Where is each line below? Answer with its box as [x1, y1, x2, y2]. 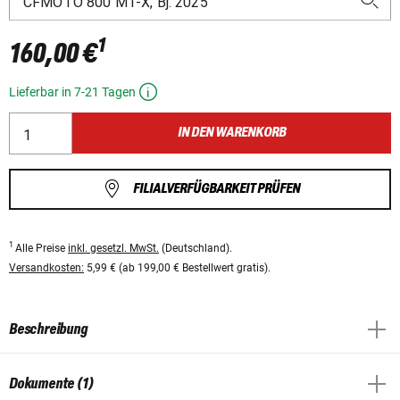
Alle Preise [15, 241, 68, 254]
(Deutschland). [159, 241, 232, 254]
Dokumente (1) [9, 375, 94, 392]
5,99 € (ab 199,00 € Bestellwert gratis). [84, 261, 271, 274]
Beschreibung [9, 321, 87, 337]
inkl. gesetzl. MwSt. [68, 241, 159, 254]
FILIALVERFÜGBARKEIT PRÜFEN [132, 180, 300, 196]
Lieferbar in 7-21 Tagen [9, 85, 136, 100]
